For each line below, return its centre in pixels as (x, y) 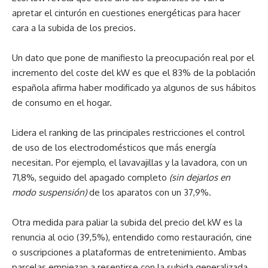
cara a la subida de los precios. (74, 28)
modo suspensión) (49, 192)
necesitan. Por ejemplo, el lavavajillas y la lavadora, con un (130, 162)
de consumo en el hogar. (62, 103)
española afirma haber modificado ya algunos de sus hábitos (134, 88)
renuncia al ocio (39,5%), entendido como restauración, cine (132, 237)
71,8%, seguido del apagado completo (91, 177)
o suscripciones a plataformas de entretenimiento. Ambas (129, 252)
